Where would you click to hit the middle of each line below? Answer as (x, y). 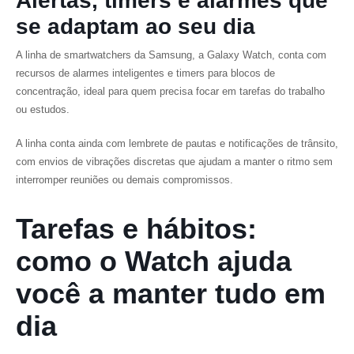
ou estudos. (43, 109)
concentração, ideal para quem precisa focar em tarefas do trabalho (170, 91)
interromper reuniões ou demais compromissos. (124, 180)
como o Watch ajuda (154, 261)
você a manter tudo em (171, 294)
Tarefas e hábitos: (136, 229)
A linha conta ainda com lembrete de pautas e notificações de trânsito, (177, 143)
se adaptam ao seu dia (136, 26)
